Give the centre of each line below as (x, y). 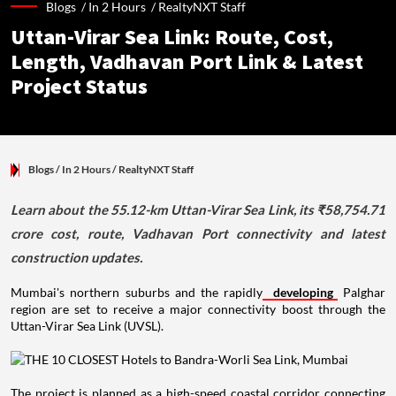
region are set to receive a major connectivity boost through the (198, 308)
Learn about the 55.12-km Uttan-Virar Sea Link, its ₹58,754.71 (198, 209)
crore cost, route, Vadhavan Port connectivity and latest (198, 233)
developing (300, 292)
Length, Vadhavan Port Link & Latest (187, 62)
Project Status (79, 87)
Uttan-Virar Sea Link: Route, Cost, (172, 37)
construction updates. (76, 257)
